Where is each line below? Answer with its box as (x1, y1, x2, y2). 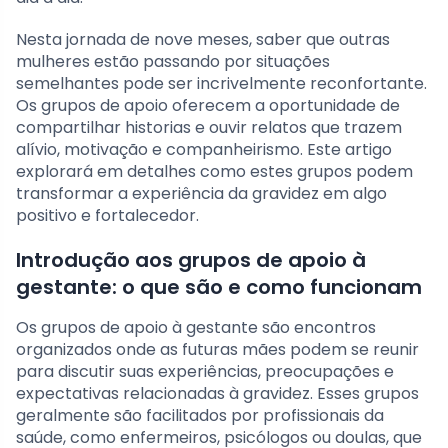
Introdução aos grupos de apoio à (16, 245, 366, 274)
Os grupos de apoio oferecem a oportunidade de (16, 93, 400, 117)
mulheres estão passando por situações (16, 49, 330, 73)
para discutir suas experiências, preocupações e (16, 359, 394, 383)
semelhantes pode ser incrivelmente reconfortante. (16, 71, 427, 95)
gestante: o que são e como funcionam (16, 272, 422, 301)
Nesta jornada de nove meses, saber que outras (16, 27, 390, 51)
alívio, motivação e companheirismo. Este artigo (16, 137, 392, 161)
